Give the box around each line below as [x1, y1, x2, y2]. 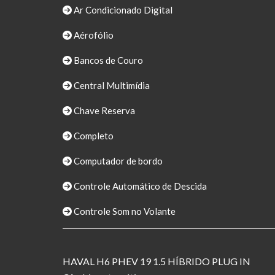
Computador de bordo [72, 155, 163, 167]
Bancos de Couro [72, 55, 143, 66]
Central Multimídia [72, 80, 150, 91]
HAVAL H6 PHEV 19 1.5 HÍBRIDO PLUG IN [63, 255, 250, 268]
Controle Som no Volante [72, 206, 176, 217]
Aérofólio [72, 29, 114, 41]
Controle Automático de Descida [72, 180, 207, 192]
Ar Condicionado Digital [72, 4, 172, 16]
